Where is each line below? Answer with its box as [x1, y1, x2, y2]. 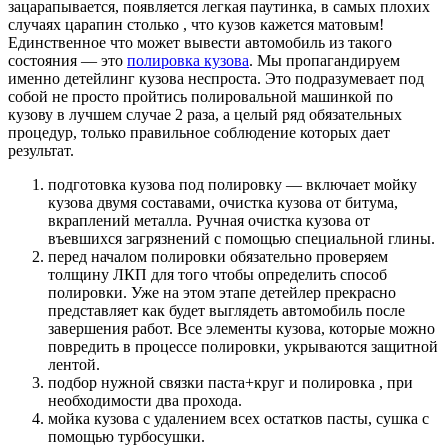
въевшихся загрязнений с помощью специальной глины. [48, 230, 435, 248]
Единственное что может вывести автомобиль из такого [8, 34, 392, 52]
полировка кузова [127, 52, 249, 70]
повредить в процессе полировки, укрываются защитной [48, 338, 438, 356]
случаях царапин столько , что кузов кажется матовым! [8, 16, 384, 34]
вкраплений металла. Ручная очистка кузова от [48, 212, 370, 230]
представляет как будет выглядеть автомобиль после [48, 302, 405, 320]
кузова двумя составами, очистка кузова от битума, [48, 194, 398, 212]
